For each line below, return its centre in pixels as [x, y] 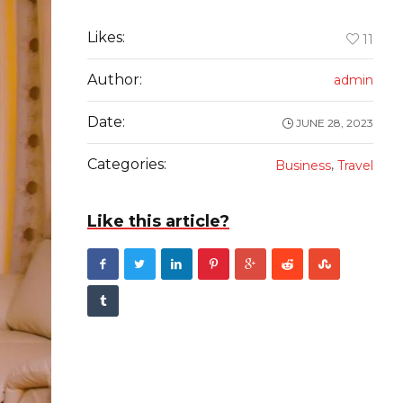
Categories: [126, 165]
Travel [355, 166]
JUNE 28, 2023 [334, 123]
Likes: [106, 38]
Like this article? [158, 222]
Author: [114, 80]
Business [303, 166]
